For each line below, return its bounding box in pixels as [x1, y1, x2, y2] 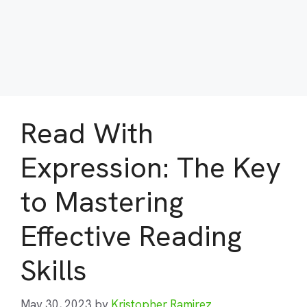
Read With [21, 114, 153, 152]
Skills [21, 251, 87, 289]
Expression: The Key [21, 149, 281, 186]
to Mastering [21, 183, 184, 221]
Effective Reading [21, 217, 242, 255]
